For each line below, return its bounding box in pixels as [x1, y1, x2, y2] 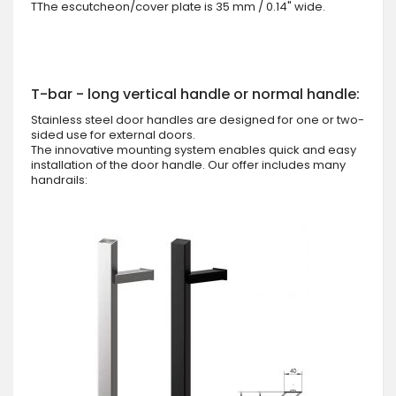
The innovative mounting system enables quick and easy [31, 141, 356, 158]
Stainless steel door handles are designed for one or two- [31, 110, 364, 128]
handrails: [31, 171, 88, 188]
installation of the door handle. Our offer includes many [31, 156, 346, 173]
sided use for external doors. [31, 126, 195, 143]
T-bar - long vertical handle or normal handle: [31, 83, 360, 104]
